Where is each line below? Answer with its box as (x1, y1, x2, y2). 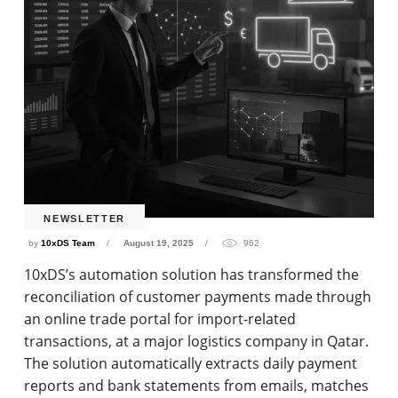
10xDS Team (41, 238, 96, 249)
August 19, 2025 (123, 238, 195, 249)
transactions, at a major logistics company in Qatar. (24, 331, 370, 352)
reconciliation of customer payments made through (24, 287, 372, 307)
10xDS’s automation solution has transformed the (24, 265, 360, 285)
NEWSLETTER (44, 212, 125, 224)
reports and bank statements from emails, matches (24, 376, 370, 396)
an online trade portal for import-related (24, 309, 297, 330)
